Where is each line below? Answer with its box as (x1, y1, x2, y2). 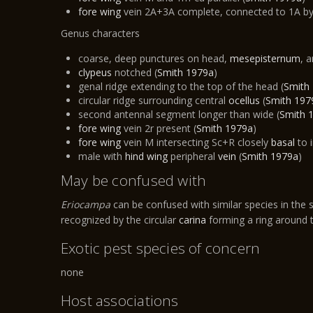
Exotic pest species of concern (61, 238, 261, 258)
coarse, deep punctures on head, (78, 52, 230, 65)
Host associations (61, 291, 179, 310)
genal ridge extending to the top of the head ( (78, 80, 284, 93)
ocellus (228, 94, 260, 107)
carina (179, 213, 206, 226)
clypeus (78, 66, 115, 79)
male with (78, 150, 125, 163)
